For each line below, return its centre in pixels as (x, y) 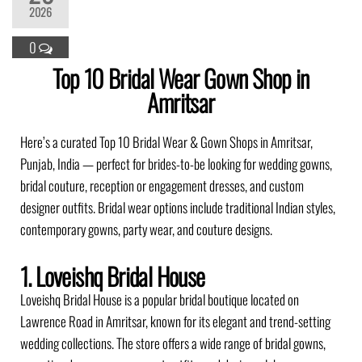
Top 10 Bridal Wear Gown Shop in (181, 78)
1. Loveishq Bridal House (113, 276)
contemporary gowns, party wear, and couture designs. (146, 229)
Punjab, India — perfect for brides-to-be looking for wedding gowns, (176, 164)
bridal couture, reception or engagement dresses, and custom (162, 185)
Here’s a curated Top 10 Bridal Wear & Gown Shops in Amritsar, (166, 142)
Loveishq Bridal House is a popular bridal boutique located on (160, 299)
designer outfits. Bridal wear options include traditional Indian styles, (178, 207)
